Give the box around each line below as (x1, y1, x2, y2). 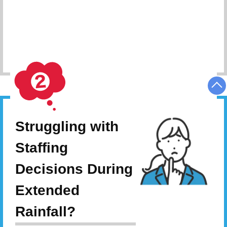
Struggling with (15, 119, 119, 135)
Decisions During (15, 161, 133, 177)
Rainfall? (15, 204, 75, 220)
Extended (15, 182, 80, 199)
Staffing (15, 140, 68, 156)
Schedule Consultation (85, 37, 195, 49)
